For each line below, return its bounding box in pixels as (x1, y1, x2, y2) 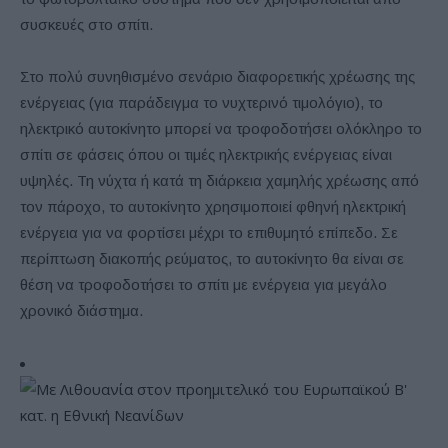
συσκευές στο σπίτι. (20, 16, 153, 34)
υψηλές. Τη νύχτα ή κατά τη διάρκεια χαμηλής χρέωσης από (20, 172, 419, 190)
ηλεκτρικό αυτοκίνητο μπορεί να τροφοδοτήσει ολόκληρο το (20, 120, 422, 138)
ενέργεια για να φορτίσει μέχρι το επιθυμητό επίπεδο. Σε (20, 224, 398, 242)
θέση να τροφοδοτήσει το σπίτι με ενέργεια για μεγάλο (20, 276, 387, 294)
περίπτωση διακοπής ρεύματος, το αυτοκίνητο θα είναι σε (20, 250, 404, 268)
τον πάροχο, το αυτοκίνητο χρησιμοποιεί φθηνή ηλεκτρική (20, 198, 406, 216)
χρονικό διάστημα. (20, 302, 143, 320)
